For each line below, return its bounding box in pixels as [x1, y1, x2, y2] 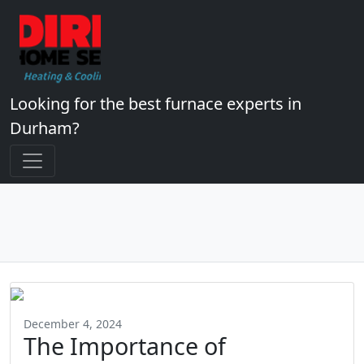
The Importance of [24, 330, 226, 362]
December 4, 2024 [24, 316, 122, 331]
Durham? [10, 117, 80, 139]
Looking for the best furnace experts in [10, 93, 301, 115]
